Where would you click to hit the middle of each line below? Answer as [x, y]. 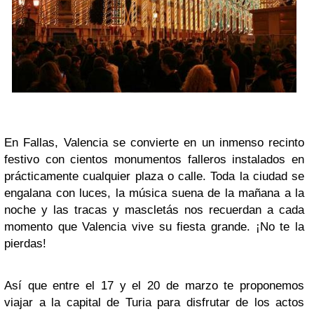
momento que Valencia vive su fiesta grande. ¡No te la [154, 226]
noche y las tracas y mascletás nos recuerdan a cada [154, 210]
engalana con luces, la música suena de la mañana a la [154, 193]
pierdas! [29, 243]
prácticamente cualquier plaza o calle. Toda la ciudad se [154, 176]
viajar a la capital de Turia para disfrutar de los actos [154, 302]
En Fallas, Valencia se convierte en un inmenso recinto [154, 142]
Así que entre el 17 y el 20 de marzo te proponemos [154, 285]
